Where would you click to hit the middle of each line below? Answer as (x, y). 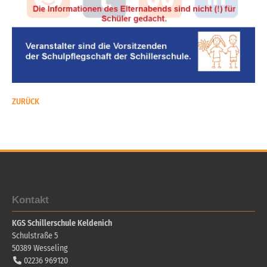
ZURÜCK (26, 102)
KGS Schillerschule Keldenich (62, 223)
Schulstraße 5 (35, 235)
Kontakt (30, 200)
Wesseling (51, 248)
